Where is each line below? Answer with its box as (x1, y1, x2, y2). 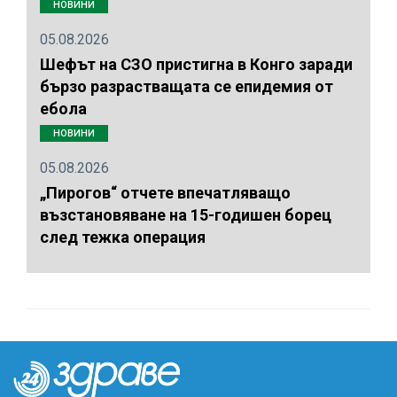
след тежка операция (40, 227, 206, 246)
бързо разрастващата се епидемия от (40, 77, 333, 97)
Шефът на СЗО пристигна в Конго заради (40, 55, 353, 74)
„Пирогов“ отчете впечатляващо (40, 183, 291, 202)
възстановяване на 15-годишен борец (40, 205, 331, 224)
